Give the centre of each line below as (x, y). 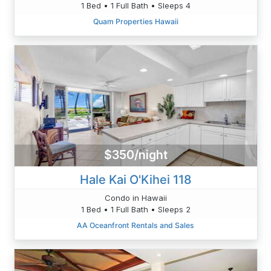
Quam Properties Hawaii (135, 21)
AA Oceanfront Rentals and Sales (135, 225)
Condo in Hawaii (135, 198)
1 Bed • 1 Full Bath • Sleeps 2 (135, 209)
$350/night (135, 155)
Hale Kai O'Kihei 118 (135, 179)
